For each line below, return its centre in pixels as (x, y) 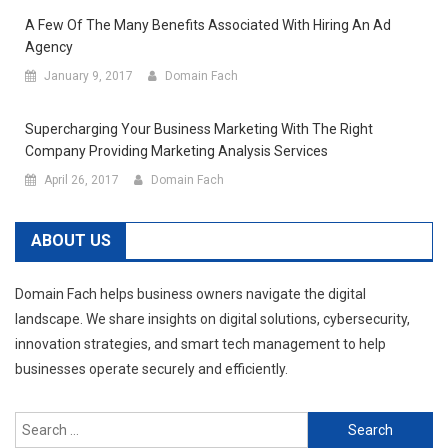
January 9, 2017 (88, 76)
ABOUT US (71, 241)
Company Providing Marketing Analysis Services (176, 151)
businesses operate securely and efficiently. (151, 369)
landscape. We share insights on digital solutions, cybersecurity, (212, 319)
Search (329, 423)
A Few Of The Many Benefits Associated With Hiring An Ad (208, 25)
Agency (49, 47)
